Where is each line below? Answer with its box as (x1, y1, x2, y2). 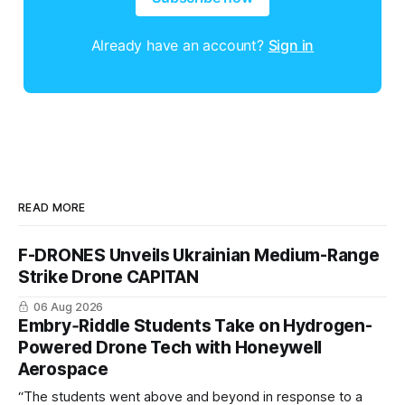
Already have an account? (90, 36, 268, 55)
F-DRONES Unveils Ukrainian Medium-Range (18, 245, 380, 267)
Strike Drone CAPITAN (18, 267, 199, 288)
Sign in (268, 36, 315, 55)
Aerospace (18, 359, 108, 381)
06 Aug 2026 (33, 300, 104, 315)
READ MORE (18, 201, 86, 215)
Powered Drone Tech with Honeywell (18, 337, 323, 359)
